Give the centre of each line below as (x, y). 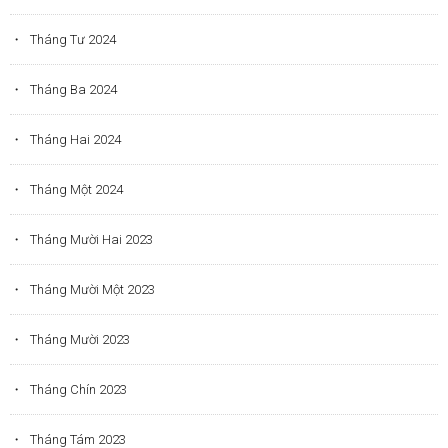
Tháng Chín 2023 (78, 389)
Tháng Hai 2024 (75, 139)
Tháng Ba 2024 (73, 89)
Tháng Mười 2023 (80, 339)
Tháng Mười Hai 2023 (91, 239)
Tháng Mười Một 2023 (92, 289)
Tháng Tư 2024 (73, 39)
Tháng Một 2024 (76, 189)
